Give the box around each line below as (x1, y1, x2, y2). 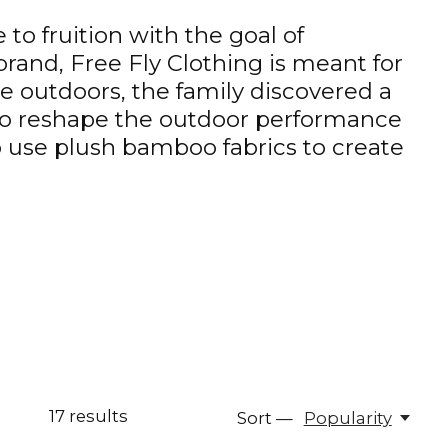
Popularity (303, 408, 392, 429)
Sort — (237, 408, 294, 429)
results (64, 406, 128, 427)
